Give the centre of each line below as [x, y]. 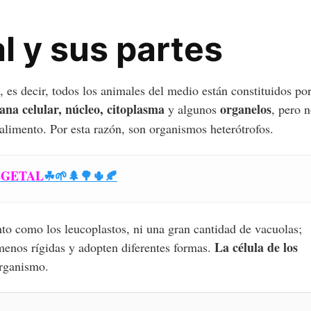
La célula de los [256, 247]
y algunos [192, 109]
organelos [246, 109]
